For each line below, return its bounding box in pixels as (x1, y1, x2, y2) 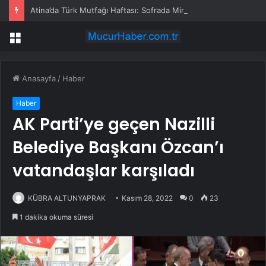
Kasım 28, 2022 (122, 194, 173, 203)
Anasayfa (20, 74, 56, 84)
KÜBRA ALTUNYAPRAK (28, 194, 106, 203)
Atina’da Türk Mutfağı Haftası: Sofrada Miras (30, 5, 192, 15)
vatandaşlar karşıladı (12, 159, 195, 183)
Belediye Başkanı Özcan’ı (12, 136, 224, 160)
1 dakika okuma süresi (18, 213, 93, 222)
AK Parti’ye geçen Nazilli (12, 113, 215, 137)
